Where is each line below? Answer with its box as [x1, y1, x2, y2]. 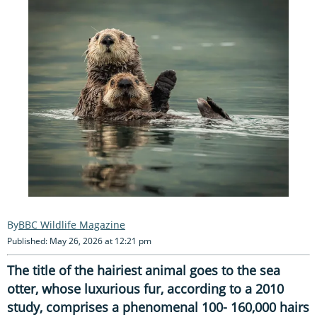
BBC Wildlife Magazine [18, 217, 125, 231]
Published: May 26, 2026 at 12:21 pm [7, 234, 151, 247]
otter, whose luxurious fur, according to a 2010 [7, 279, 284, 297]
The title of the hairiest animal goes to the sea [7, 261, 280, 279]
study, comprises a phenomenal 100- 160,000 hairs [7, 298, 309, 316]
